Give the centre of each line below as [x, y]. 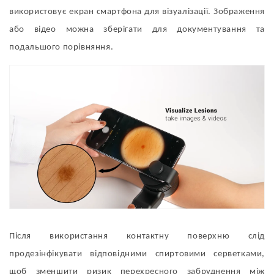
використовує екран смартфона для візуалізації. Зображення [137, 12]
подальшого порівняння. [61, 48]
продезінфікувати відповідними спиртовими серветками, [137, 254]
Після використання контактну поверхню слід [137, 237]
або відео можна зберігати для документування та [137, 30]
